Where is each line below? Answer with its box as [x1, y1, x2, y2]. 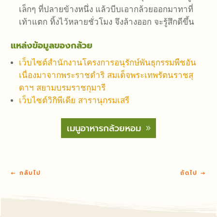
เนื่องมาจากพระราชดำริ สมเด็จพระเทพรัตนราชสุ [19, 71, 194, 80]
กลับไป [19, 168, 42, 177]
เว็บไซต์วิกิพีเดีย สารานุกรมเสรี [19, 96, 130, 106]
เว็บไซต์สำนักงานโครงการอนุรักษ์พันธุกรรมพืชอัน [19, 58, 197, 68]
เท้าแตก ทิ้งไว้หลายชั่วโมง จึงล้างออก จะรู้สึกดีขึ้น [19, 17, 195, 27]
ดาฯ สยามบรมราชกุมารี [19, 83, 106, 93]
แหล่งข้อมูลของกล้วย [11, 39, 93, 53]
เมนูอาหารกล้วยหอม [67, 121, 141, 135]
